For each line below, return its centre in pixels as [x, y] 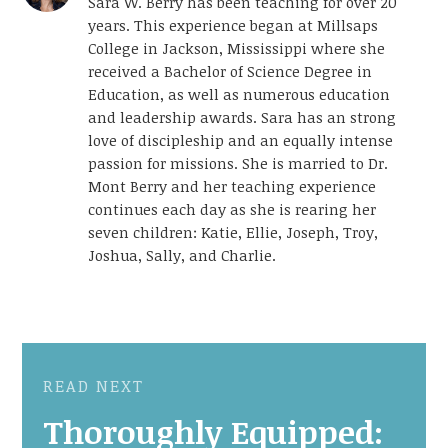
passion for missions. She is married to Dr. [238, 162]
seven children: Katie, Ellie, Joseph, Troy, [233, 231]
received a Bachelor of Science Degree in [230, 70]
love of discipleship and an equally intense [241, 139]
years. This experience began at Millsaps [233, 24]
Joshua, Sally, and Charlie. [182, 254]
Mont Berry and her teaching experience [232, 185]
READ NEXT [93, 385]
